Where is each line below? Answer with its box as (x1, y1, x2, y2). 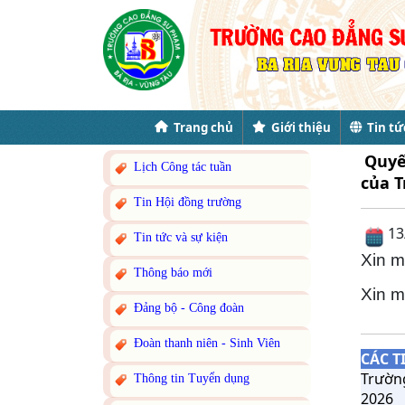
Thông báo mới (130, 266, 212, 280)
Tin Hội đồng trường (130, 195, 241, 210)
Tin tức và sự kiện (130, 231, 228, 245)
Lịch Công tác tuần (130, 160, 231, 174)
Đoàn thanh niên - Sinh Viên (130, 336, 280, 351)
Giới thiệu (265, 119, 331, 137)
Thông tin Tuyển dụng (130, 372, 250, 386)
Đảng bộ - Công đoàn (130, 301, 244, 316)
